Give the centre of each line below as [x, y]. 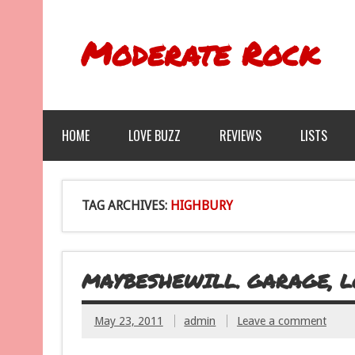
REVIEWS [240, 136]
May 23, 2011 [128, 321]
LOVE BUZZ [154, 136]
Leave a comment [281, 321]
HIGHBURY [201, 206]
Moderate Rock [200, 53]
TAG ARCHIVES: [126, 206]
